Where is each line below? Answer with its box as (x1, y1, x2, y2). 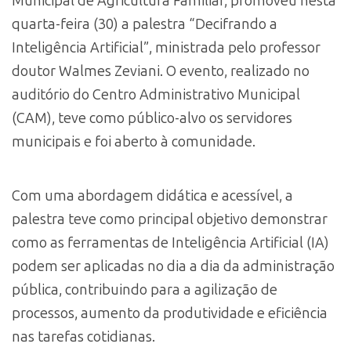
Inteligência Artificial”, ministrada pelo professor (12, 38, 320, 56)
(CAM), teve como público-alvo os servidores (12, 109, 292, 127)
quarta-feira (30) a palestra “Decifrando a (12, 15, 277, 33)
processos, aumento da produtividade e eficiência (12, 305, 327, 323)
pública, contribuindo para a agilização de (12, 281, 277, 299)
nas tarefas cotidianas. (12, 328, 155, 346)
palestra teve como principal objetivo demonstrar (12, 211, 327, 229)
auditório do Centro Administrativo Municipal (12, 85, 300, 103)
